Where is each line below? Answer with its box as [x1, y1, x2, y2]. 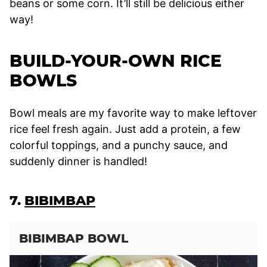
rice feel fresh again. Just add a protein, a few [10, 122, 241, 135]
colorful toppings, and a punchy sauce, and [10, 138, 228, 151]
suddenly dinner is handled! [10, 154, 147, 167]
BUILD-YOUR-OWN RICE [10, 50, 222, 71]
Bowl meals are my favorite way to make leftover [10, 106, 257, 119]
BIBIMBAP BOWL [19, 231, 128, 246]
